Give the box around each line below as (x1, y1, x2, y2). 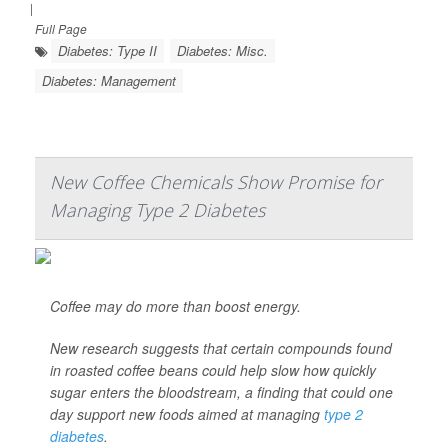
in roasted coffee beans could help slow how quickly (50, 360, 376, 380)
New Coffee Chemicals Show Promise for (50, 170, 382, 194)
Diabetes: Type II (58, 41, 157, 60)
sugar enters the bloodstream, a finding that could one (50, 382, 393, 402)
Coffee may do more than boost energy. (50, 296, 301, 316)
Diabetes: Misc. (177, 41, 268, 60)
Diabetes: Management (42, 71, 176, 90)
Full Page (35, 20, 87, 37)
